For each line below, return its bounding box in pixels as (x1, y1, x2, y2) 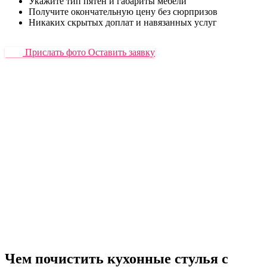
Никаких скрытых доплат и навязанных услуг (29, 17, 217, 27)
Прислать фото (23, 46, 86, 57)
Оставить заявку (88, 46, 155, 57)
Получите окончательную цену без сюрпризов (29, 6, 218, 17)
